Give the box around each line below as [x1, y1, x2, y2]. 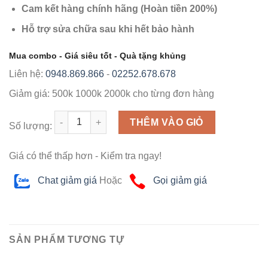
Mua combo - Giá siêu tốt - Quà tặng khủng [9, 50, 186, 60]
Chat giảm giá [35, 175, 97, 185]
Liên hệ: [9, 68, 45, 79]
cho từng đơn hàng [130, 88, 214, 99]
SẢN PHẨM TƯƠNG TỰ [9, 234, 124, 245]
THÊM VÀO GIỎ [130, 117, 203, 127]
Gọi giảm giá [151, 175, 207, 185]
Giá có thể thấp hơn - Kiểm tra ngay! [9, 150, 162, 161]
